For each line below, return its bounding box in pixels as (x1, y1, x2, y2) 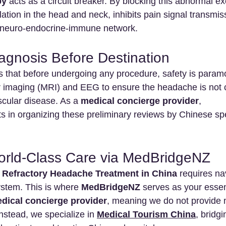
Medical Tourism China (97, 209, 196, 219)
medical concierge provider (81, 95, 199, 106)
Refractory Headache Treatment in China (2, 168, 177, 179)
